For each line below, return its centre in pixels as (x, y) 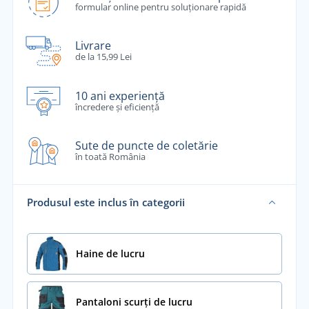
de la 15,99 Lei (103, 57)
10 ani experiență (120, 96)
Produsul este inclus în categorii (106, 202)
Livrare (93, 46)
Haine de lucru (110, 254)
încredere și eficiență (117, 107)
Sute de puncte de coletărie (146, 146)
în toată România (110, 157)
